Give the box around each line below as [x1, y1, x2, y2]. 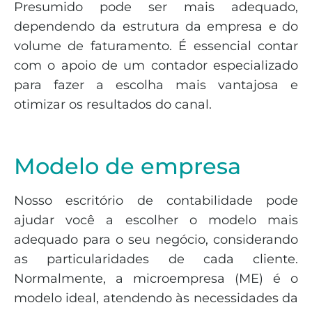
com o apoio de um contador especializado [14, 57, 298, 73]
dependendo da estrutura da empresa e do [14, 18, 298, 34]
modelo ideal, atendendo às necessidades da [14, 290, 298, 306]
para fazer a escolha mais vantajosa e [14, 77, 298, 93]
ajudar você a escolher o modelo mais [14, 212, 298, 228]
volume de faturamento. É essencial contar [14, 38, 298, 54]
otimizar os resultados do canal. [14, 96, 212, 112]
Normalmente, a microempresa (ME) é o [14, 271, 298, 287]
